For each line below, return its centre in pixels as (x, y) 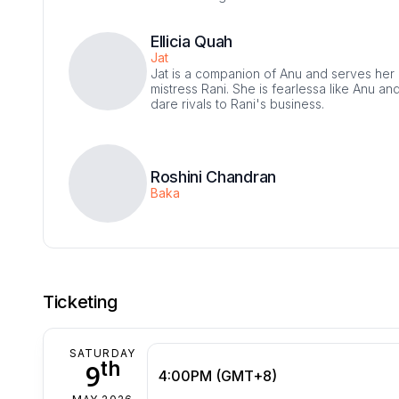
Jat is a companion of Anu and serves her (273, 73)
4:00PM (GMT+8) (218, 375)
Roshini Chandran (213, 176)
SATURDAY (102, 353)
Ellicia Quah (192, 41)
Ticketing (81, 301)
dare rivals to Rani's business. (237, 103)
